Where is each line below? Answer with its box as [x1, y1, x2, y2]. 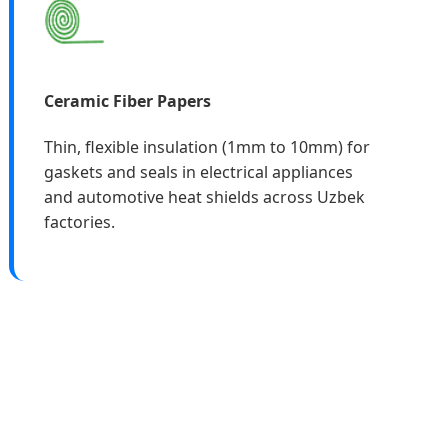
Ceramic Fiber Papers [44, 89, 212, 112]
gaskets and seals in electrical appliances [44, 160, 354, 183]
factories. [44, 210, 116, 233]
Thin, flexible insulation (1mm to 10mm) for [44, 135, 371, 158]
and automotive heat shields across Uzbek [44, 185, 366, 208]
